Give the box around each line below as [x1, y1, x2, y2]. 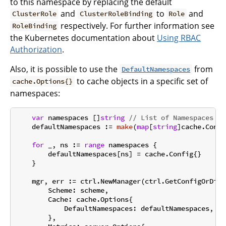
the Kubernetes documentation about [10, 32, 157, 43]
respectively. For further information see [59, 20, 215, 31]
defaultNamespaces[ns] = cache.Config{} [16, 149, 201, 159]
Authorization [10, 43, 62, 55]
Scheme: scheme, [16, 186, 108, 195]
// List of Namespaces [129, 113, 213, 123]
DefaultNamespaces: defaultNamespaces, [16, 204, 213, 213]
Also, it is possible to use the [10, 63, 120, 75]
